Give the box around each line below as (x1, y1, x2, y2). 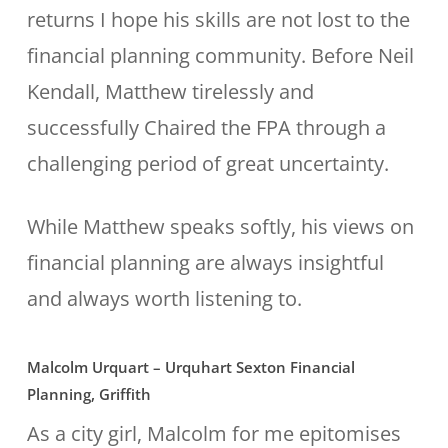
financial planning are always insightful (26, 249, 384, 276)
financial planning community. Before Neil (26, 42, 414, 69)
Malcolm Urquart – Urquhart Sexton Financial (26, 357, 355, 377)
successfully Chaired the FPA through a (26, 114, 386, 141)
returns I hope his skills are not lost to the (26, 6, 410, 33)
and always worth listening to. (26, 285, 302, 312)
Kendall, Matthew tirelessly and (26, 78, 314, 105)
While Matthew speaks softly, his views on (26, 213, 414, 240)
